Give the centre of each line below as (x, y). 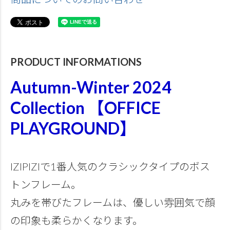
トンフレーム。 (46, 185)
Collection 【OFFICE (85, 108)
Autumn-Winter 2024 (91, 87)
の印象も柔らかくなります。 (76, 221)
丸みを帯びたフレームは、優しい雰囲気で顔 (113, 203)
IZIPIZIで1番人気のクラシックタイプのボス (110, 167)
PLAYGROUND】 (73, 128)
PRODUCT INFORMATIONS (76, 62)
